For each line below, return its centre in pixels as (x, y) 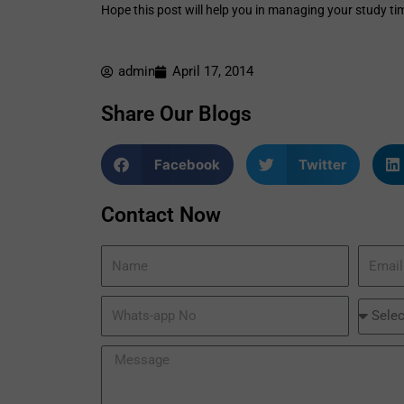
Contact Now (161, 216)
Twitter (322, 165)
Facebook (187, 165)
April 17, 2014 (213, 72)
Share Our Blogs (176, 115)
